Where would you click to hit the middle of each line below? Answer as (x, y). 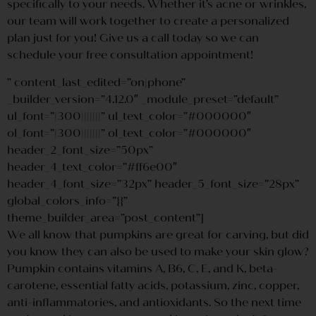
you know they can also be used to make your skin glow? (158, 251)
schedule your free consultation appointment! (130, 55)
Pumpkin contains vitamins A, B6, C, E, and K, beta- (142, 268)
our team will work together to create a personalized (148, 21)
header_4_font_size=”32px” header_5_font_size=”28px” (153, 183)
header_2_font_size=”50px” (80, 150)
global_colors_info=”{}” (67, 200)
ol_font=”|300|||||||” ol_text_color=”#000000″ (129, 133)
